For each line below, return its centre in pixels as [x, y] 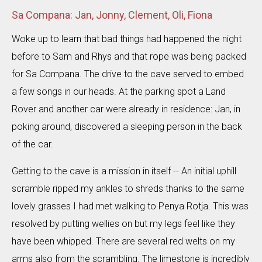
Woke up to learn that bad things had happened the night [127, 39]
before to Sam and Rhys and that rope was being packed [129, 56]
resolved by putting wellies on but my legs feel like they [123, 224]
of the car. [32, 144]
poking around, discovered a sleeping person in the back [127, 127]
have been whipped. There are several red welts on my [123, 241]
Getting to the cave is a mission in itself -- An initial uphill [124, 171]
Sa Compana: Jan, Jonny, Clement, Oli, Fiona [112, 15]
